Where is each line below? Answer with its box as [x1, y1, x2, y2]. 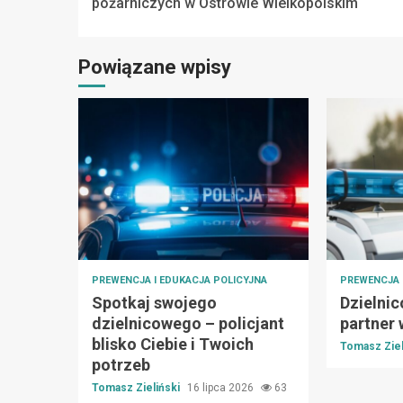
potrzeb [92, 354, 150, 374]
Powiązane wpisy [78, 55, 231, 78]
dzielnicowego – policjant [92, 313, 284, 333]
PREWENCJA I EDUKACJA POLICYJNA [92, 273, 267, 286]
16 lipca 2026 [187, 381, 256, 394]
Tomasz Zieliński [92, 381, 183, 394]
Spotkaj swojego [92, 292, 217, 312]
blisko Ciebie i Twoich [92, 334, 254, 354]
